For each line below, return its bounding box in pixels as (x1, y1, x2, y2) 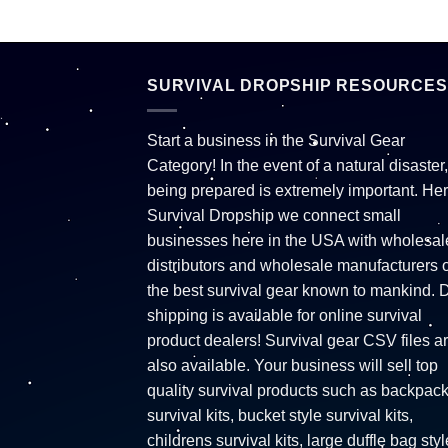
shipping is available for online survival (147, 306, 422, 324)
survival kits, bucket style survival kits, (147, 406, 413, 424)
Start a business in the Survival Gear (147, 131, 405, 149)
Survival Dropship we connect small (147, 206, 401, 224)
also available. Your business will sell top (147, 356, 438, 374)
